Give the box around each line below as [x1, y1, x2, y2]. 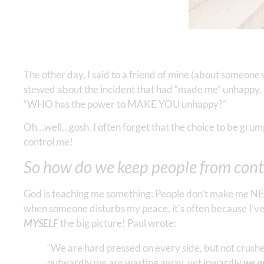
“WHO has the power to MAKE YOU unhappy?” [24, 97, 226, 110]
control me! [24, 136, 75, 148]
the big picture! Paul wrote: [58, 217, 176, 230]
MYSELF [24, 217, 58, 230]
